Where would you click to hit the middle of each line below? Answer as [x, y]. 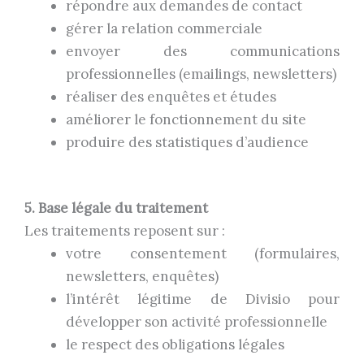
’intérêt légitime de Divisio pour [205, 299]
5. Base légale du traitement [116, 208]
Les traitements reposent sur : [125, 231]
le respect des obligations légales [175, 345]
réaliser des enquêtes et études [171, 96]
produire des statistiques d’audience [187, 142]
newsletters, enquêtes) [142, 277]
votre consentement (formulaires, [203, 254]
